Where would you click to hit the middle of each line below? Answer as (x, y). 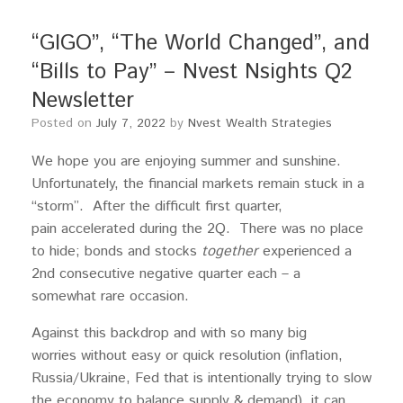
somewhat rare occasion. (110, 296)
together (232, 251)
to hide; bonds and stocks (116, 251)
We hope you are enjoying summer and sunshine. (188, 161)
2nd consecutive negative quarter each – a (166, 274)
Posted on (68, 123)
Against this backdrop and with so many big (169, 333)
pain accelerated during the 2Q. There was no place (197, 229)
